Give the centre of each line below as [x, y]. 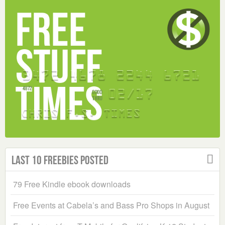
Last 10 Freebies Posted [60, 160]
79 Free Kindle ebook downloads [72, 184]
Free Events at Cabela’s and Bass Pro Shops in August [111, 205]
